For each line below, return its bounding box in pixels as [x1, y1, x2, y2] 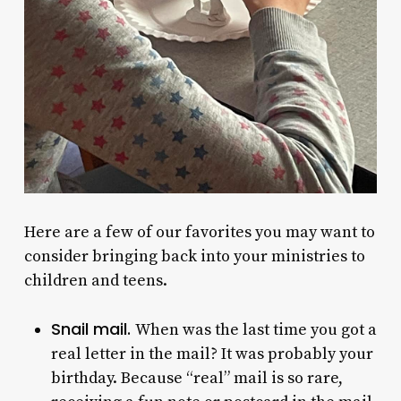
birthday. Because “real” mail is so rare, [50, 368, 343, 388]
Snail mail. [50, 318, 135, 340]
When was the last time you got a [134, 320, 377, 340]
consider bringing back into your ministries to [23, 246, 365, 267]
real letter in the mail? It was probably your [50, 344, 373, 364]
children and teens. [23, 270, 167, 291]
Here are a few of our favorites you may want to [23, 222, 375, 243]
